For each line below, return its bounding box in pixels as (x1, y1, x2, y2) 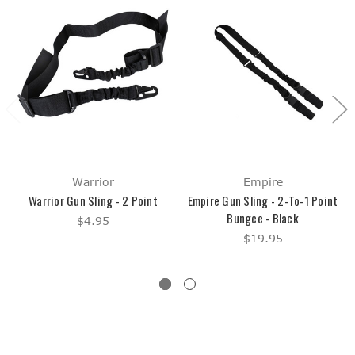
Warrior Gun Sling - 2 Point (29, 192, 158, 210)
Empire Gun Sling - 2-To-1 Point (187, 192, 338, 210)
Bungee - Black (227, 209, 299, 227)
